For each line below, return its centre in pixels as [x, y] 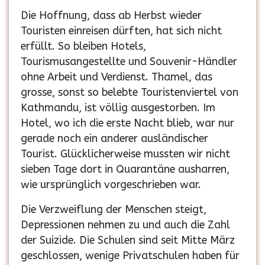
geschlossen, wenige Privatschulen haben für [130, 256]
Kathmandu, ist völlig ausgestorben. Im [118, 108]
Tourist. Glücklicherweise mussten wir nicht [125, 154]
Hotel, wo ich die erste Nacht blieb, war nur [127, 123]
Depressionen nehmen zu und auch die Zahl [125, 225]
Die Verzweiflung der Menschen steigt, [114, 210]
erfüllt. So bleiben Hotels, [83, 46]
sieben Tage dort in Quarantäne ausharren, [125, 169]
